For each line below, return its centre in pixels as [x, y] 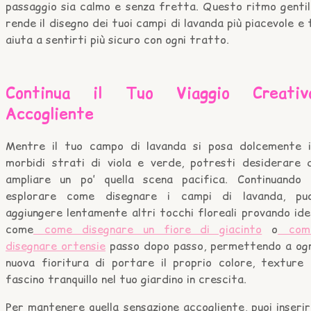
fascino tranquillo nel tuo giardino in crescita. [126, 279]
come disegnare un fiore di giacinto [153, 229]
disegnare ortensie [56, 245]
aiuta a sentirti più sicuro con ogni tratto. [117, 40]
